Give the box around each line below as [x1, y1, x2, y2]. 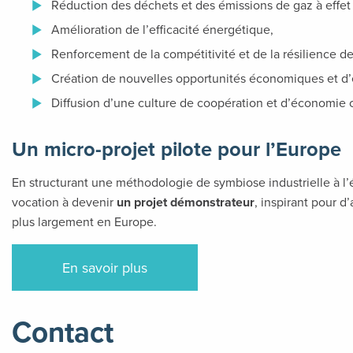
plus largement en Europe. [12, 213, 157, 231]
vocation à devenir [12, 193, 117, 211]
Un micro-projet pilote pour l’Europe [12, 134, 341, 164]
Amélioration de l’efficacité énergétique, [51, 20, 273, 39]
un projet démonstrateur [117, 193, 255, 212]
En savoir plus [62, 258, 147, 278]
